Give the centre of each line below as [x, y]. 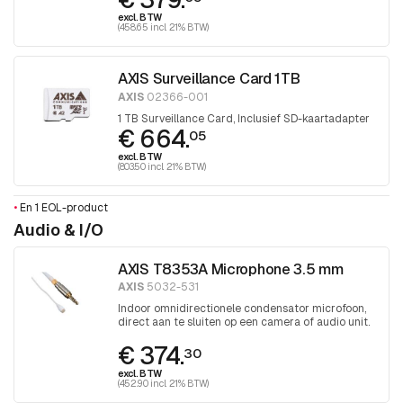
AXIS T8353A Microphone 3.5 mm [231, 269]
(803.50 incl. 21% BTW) [162, 166]
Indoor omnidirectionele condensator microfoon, [242, 309]
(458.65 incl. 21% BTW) [164, 27]
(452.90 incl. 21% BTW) [164, 384]
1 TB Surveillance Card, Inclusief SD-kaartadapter [244, 118]
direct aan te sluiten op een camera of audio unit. [244, 322]
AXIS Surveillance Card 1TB [209, 79]
